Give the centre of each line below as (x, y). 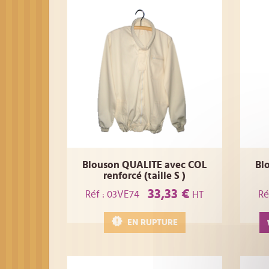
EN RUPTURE (152, 223)
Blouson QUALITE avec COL (145, 165)
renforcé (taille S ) (145, 176)
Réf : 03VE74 (113, 194)
